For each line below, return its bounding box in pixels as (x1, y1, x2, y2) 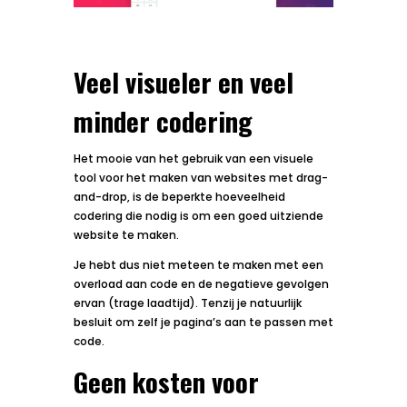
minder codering (73, 100, 253, 140)
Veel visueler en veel (73, 61, 293, 101)
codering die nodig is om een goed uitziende (73, 207, 323, 223)
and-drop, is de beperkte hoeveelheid (73, 188, 285, 204)
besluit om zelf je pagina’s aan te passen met (73, 313, 333, 330)
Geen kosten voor (73, 361, 259, 401)
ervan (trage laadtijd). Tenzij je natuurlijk (73, 294, 302, 311)
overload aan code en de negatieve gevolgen (73, 275, 329, 292)
